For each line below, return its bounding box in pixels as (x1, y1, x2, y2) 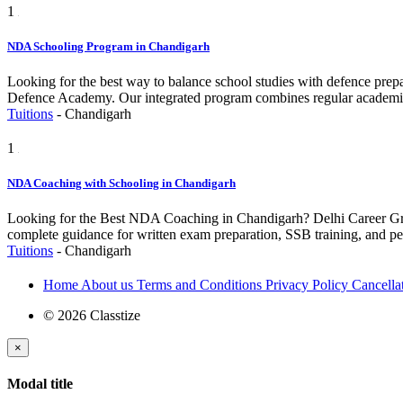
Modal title (7, 376, 73, 392)
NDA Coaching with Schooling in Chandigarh (7, 176, 236, 191)
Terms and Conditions (137, 277, 265, 293)
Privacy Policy (265, 277, 352, 293)
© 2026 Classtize (43, 308, 140, 324)
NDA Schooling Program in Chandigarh (7, 39, 210, 53)
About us (81, 277, 137, 293)
